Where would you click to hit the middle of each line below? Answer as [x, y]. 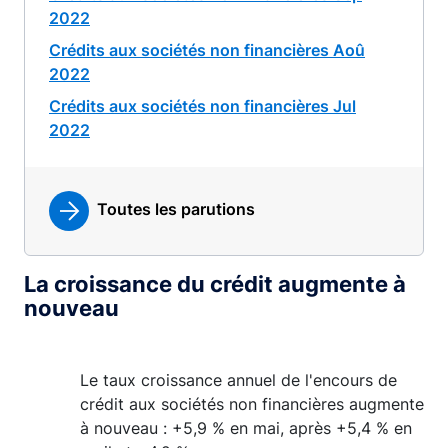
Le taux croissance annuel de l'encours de [238, 380]
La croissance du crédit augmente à [215, 284]
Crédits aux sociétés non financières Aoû [207, 50]
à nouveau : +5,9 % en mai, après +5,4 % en [246, 428]
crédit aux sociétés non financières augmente [252, 404]
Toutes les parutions [176, 209]
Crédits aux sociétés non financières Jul [202, 106]
